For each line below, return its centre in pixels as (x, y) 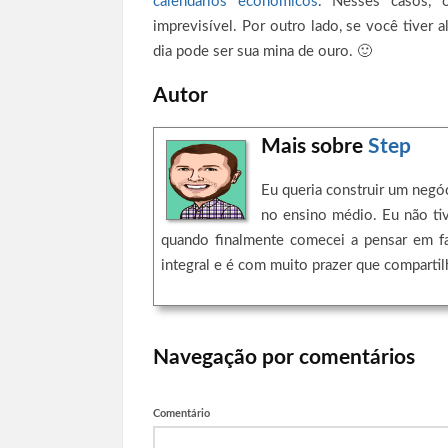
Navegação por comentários (284, 358)
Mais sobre (314, 147)
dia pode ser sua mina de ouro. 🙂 (262, 52)
